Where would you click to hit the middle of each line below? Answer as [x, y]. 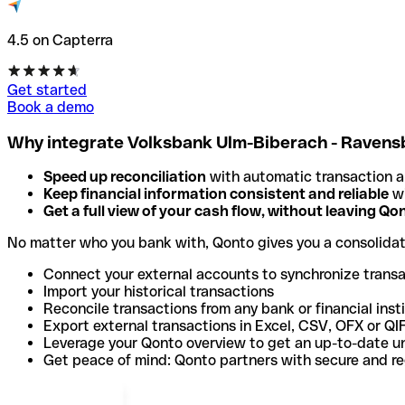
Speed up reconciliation [125, 177]
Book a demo [51, 107]
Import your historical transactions [159, 292]
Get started [47, 89]
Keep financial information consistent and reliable [216, 194]
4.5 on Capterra [60, 40]
